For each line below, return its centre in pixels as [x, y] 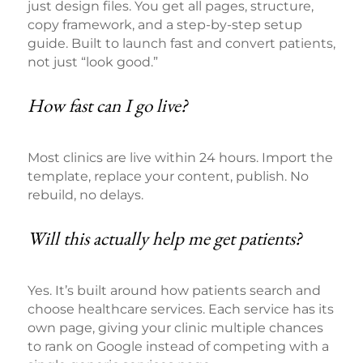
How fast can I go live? [107, 106]
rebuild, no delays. [85, 195]
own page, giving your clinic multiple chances [175, 328]
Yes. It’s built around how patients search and [174, 291]
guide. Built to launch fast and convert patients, [181, 44]
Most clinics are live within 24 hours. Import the [180, 158]
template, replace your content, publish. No [168, 177]
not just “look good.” [92, 62]
